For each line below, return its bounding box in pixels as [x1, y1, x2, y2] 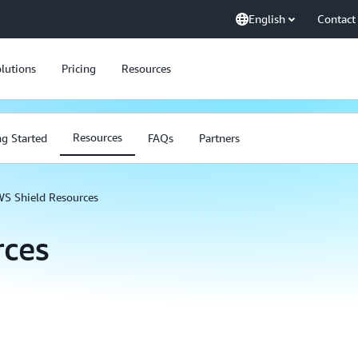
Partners [199, 131, 240, 145]
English [249, 12, 285, 26]
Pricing [62, 62, 96, 75]
